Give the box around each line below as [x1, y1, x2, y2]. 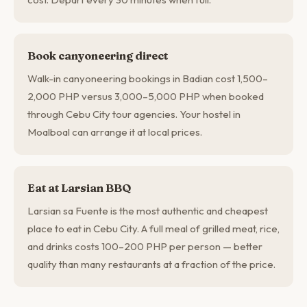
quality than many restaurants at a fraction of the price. [27, 258, 275, 271]
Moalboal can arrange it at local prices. [27, 125, 202, 138]
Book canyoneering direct [27, 49, 168, 62]
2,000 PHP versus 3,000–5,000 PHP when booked [27, 90, 264, 103]
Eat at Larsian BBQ [27, 181, 131, 195]
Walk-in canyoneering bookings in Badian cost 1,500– [27, 72, 268, 85]
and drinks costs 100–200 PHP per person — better [27, 240, 262, 253]
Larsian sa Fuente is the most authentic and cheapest [27, 204, 268, 217]
